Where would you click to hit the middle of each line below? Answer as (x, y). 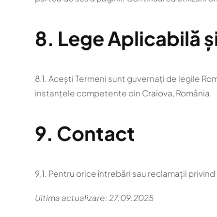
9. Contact (85, 133)
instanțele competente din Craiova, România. (124, 93)
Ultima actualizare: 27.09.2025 (94, 198)
